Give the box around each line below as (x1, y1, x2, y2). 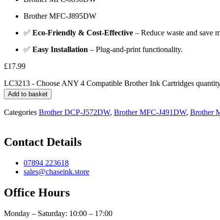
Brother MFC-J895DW (24, 11, 96, 20)
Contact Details (4, 135, 82, 148)
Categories (4, 108, 37, 116)
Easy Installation (32, 45, 88, 54)
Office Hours (4, 186, 70, 199)
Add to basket (8, 90, 48, 98)
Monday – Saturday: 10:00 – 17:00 (4, 209, 112, 218)
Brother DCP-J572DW (39, 108, 110, 116)
